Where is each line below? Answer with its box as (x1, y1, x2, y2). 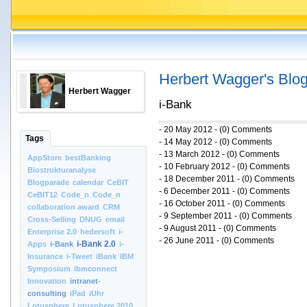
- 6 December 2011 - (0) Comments (159, 186, 290, 197)
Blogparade (27, 178, 69, 186)
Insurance (27, 252, 63, 260)
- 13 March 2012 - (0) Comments (159, 149, 280, 160)
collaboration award (27, 203, 99, 211)
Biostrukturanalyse (27, 166, 96, 174)
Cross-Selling (27, 215, 76, 223)
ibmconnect (74, 265, 117, 273)
